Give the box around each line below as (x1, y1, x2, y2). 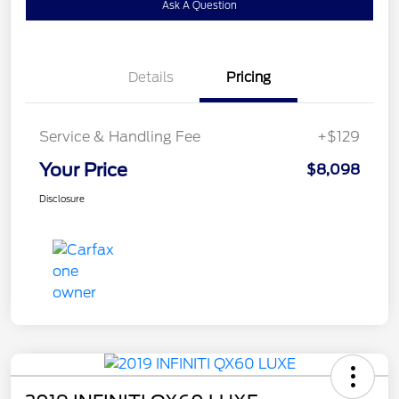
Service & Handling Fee (39, 127, 200, 145)
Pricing (226, 69, 271, 85)
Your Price (39, 159, 127, 181)
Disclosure (39, 192, 85, 204)
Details (127, 69, 174, 85)
